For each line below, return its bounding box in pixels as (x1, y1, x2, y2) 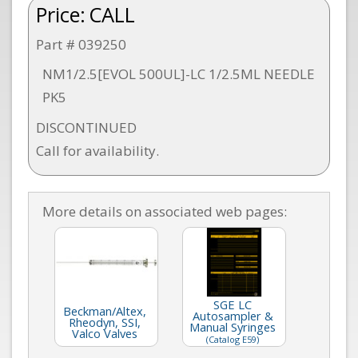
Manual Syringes (189, 318, 276, 335)
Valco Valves (72, 324, 137, 341)
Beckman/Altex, (63, 302, 146, 319)
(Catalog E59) (206, 332, 259, 345)
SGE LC (213, 296, 252, 312)
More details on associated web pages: (42, 201, 287, 221)
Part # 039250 (35, 34, 126, 54)
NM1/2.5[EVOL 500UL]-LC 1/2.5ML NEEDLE (42, 65, 315, 83)
